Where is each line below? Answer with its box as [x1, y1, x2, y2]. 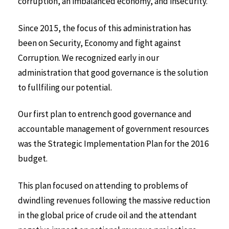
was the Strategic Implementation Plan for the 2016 [18, 138, 209, 150]
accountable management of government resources [18, 123, 209, 135]
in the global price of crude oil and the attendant [18, 210, 197, 221]
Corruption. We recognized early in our [18, 52, 159, 63]
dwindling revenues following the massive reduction [18, 195, 210, 207]
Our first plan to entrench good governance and [18, 108, 192, 120]
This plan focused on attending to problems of [18, 180, 188, 192]
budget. [18, 153, 48, 165]
